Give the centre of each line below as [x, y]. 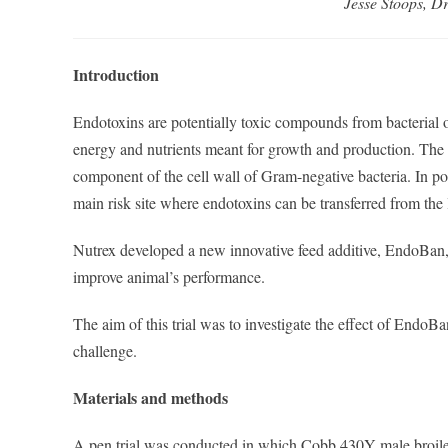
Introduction [116, 74]
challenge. [105, 350]
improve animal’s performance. [169, 276]
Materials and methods [150, 397]
